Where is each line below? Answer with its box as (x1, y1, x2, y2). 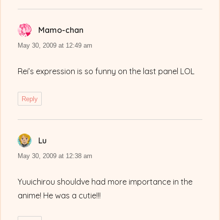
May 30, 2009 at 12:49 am (18, 42, 93, 50)
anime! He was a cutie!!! (18, 191, 101, 201)
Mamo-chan (38, 25, 84, 35)
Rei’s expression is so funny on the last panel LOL (18, 66, 195, 77)
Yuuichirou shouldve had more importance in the (18, 177, 193, 187)
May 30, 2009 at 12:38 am (18, 152, 93, 160)
